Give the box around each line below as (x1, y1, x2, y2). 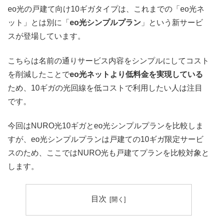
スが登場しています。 (8, 32, 85, 41)
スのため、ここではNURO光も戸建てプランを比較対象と (8, 148, 209, 157)
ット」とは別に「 (8, 18, 70, 27)
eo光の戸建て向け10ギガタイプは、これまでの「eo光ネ (8, 5, 204, 14)
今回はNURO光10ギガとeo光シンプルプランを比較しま (8, 121, 203, 130)
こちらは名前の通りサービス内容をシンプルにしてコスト (8, 56, 209, 65)
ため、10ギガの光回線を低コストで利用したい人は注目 (8, 83, 202, 92)
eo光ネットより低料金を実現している (70, 70, 203, 78)
